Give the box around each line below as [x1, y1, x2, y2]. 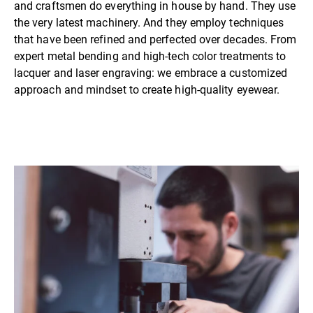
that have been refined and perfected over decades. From [14, 33, 297, 46]
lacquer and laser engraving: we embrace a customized [14, 66, 288, 80]
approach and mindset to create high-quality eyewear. [14, 83, 280, 96]
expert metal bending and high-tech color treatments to [14, 50, 286, 63]
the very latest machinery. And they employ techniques [14, 16, 284, 29]
